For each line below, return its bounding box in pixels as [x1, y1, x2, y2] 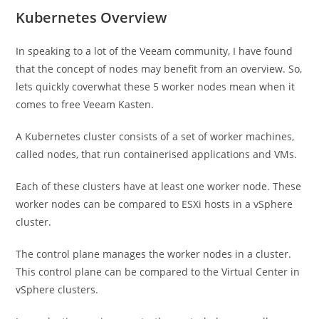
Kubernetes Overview [16, 8, 167, 27]
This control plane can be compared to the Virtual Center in [16, 265, 300, 278]
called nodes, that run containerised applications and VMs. [16, 147, 298, 161]
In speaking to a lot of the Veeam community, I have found [16, 44, 293, 58]
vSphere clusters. [16, 283, 99, 296]
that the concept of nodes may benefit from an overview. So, [16, 62, 303, 75]
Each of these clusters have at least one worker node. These [16, 179, 302, 193]
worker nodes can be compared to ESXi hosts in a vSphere [16, 197, 293, 211]
